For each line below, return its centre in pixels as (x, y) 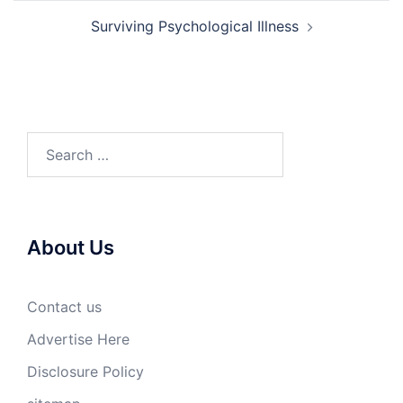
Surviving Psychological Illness (194, 26)
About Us (71, 247)
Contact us (64, 306)
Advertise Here (78, 339)
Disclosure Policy (85, 371)
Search (49, 143)
